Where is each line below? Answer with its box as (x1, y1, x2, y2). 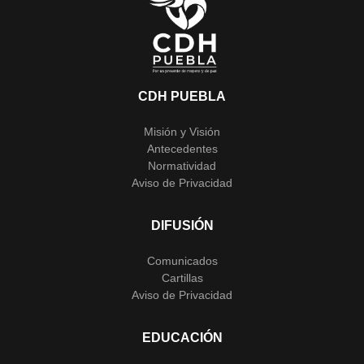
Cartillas (161, 271, 203, 284)
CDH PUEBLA (138, 89, 226, 103)
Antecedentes (146, 141, 218, 155)
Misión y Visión (144, 124, 220, 138)
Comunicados (146, 253, 218, 267)
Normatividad (148, 158, 216, 172)
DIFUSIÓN (150, 218, 214, 232)
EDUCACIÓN (141, 330, 223, 344)
